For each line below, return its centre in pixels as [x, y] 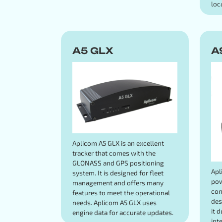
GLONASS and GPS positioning [118, 163]
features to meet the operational [121, 193]
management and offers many [118, 183]
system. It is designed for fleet [118, 173]
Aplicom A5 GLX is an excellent [118, 143]
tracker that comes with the [114, 153]
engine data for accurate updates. [123, 213]
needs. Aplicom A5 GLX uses [114, 203]
